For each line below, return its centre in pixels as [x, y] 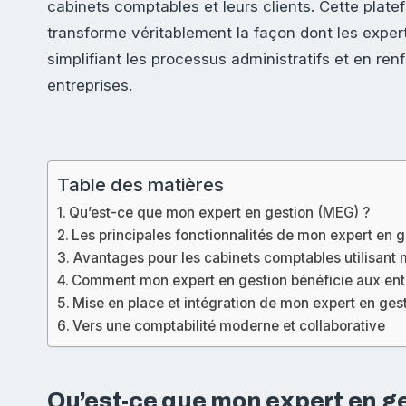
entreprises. [90, 86]
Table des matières [140, 184]
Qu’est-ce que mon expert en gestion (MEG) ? [220, 213]
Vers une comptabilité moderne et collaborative [229, 326]
